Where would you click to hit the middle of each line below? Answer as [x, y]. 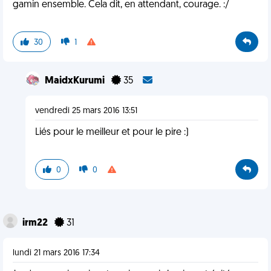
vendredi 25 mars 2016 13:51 [86, 111]
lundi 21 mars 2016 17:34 [56, 253]
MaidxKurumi [75, 81]
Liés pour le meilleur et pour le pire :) [112, 132]
